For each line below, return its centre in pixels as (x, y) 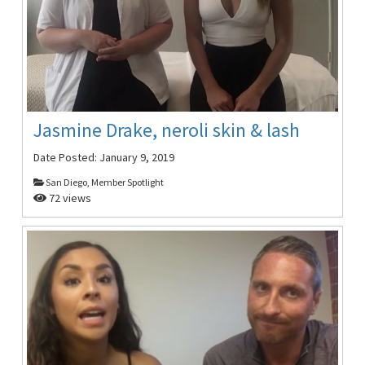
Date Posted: (67, 158)
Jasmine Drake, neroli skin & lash (167, 130)
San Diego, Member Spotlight (104, 182)
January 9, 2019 (137, 158)
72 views (69, 198)
